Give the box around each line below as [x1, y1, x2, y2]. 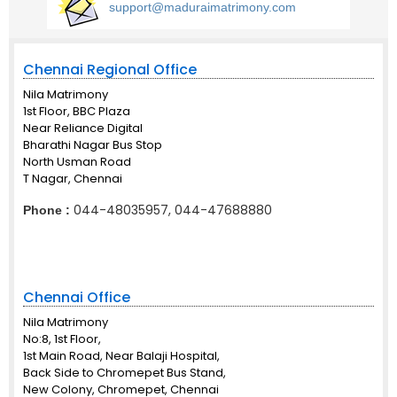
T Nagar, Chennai [23, 170, 122, 187]
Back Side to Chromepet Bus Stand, [23, 364, 226, 381]
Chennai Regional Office [23, 59, 197, 80]
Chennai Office [23, 287, 130, 307]
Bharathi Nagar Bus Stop [23, 136, 162, 153]
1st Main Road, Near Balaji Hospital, [23, 347, 220, 364]
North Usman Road [23, 153, 131, 170]
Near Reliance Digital [23, 120, 143, 136]
